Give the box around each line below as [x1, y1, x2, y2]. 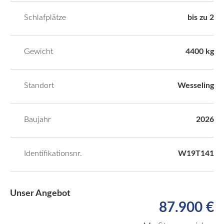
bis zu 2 [187, 13, 214, 21]
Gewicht [24, 47, 53, 55]
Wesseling [177, 81, 214, 89]
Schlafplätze [24, 13, 66, 21]
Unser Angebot [10, 189, 70, 198]
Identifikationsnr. [24, 149, 82, 157]
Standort [24, 81, 54, 89]
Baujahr [24, 115, 51, 123]
